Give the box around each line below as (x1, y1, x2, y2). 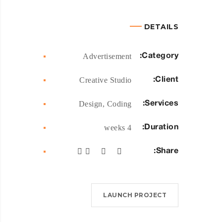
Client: (155, 75, 178, 85)
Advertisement (83, 52, 132, 60)
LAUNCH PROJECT (103, 191, 166, 199)
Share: (156, 147, 178, 156)
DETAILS (144, 22, 178, 31)
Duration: (144, 123, 178, 132)
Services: (145, 99, 178, 109)
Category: (142, 52, 178, 61)
